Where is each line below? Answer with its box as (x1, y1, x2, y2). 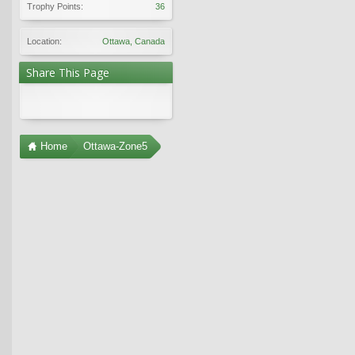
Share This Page (26, 64, 109, 80)
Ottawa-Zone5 (83, 139, 147, 152)
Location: (27, 36, 62, 46)
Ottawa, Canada (102, 36, 165, 46)
